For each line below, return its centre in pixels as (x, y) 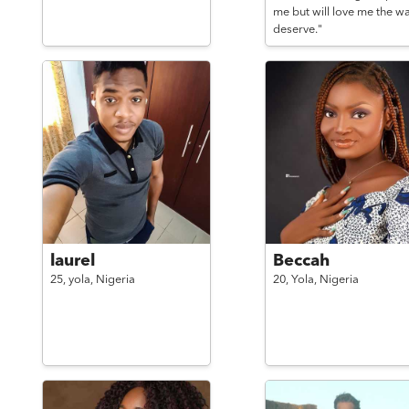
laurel (72, 261)
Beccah (301, 261)
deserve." (297, 30)
